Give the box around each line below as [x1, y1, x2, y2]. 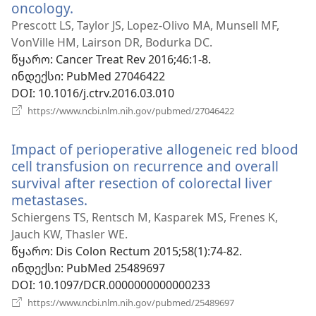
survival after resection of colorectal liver [11, 173, 272, 193]
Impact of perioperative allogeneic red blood [11, 139, 298, 159]
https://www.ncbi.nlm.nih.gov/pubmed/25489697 [25, 296, 234, 309]
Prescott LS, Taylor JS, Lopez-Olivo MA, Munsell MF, [11, 17, 279, 33]
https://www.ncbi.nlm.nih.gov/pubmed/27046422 [25, 104, 234, 117]
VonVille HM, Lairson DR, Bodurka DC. [11, 34, 212, 50]
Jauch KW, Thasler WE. [11, 226, 128, 242]
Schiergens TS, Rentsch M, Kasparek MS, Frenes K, [11, 209, 278, 225]
